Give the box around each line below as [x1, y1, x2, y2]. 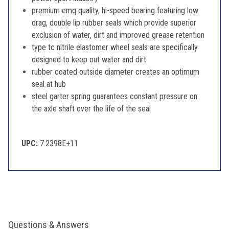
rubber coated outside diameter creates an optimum [32, 67, 199, 77]
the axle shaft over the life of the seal [32, 104, 151, 114]
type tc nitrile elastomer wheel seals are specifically [32, 42, 198, 53]
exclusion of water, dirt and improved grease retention [32, 30, 204, 40]
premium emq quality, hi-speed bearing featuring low [32, 6, 198, 16]
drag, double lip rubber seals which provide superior [32, 18, 196, 28]
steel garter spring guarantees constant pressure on [32, 91, 197, 102]
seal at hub [32, 79, 66, 89]
